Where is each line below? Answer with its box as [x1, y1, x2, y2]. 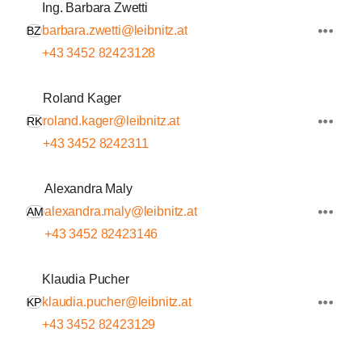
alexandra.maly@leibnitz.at [44, 204, 197, 218]
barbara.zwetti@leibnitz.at [42, 23, 187, 37]
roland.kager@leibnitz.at [43, 114, 180, 128]
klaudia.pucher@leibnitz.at [42, 295, 192, 309]
